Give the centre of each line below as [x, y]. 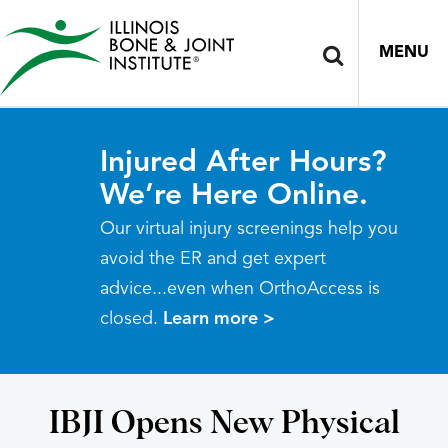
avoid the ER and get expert [213, 259]
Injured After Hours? [243, 163]
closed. [131, 319]
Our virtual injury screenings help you [249, 229]
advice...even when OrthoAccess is [240, 289]
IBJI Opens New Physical [224, 424]
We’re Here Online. [234, 196]
